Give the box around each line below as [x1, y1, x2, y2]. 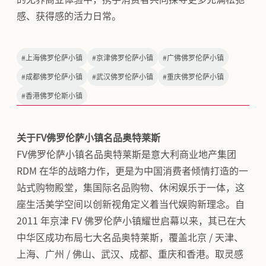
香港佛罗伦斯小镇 [26, 91, 83, 99]
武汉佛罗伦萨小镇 [96, 72, 153, 80]
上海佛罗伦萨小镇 [26, 53, 83, 61]
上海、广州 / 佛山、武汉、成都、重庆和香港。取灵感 [17, 249, 243, 259]
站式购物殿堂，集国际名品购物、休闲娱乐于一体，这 [17, 182, 245, 192]
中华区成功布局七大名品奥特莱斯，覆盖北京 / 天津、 [17, 232, 243, 242]
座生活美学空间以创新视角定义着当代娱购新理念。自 [17, 199, 245, 209]
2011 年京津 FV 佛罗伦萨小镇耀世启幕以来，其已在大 [17, 216, 246, 226]
